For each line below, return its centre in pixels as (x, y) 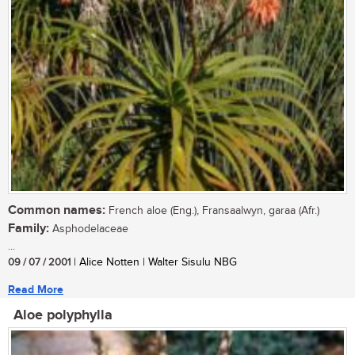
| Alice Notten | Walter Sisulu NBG (154, 263)
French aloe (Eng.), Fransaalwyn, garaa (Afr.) (212, 211)
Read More (36, 290)
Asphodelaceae (89, 229)
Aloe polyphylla (63, 316)
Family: (29, 229)
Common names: (57, 211)
